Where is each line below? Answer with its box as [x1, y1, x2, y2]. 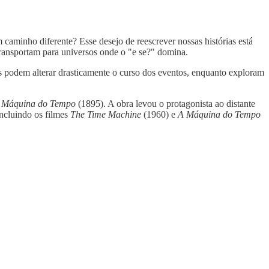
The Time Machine [70, 109, 141, 119]
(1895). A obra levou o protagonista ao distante [76, 98, 255, 109]
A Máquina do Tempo [178, 109, 261, 119]
